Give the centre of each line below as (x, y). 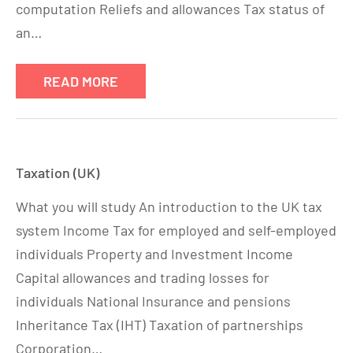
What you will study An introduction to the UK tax (169, 206)
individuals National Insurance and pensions (153, 301)
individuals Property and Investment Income (154, 254)
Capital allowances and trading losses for (143, 277)
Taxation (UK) (58, 173)
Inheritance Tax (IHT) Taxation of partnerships (160, 325)
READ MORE (81, 81)
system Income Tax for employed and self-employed (176, 230)
